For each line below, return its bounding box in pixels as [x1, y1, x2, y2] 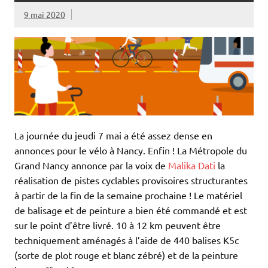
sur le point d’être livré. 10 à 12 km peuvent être [14, 218, 221, 231]
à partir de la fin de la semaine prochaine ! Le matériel [14, 188, 242, 201]
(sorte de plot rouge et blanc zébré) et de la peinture [14, 248, 238, 261]
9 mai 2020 [24, 9, 65, 20]
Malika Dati [168, 159, 215, 171]
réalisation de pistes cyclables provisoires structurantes [14, 173, 248, 186]
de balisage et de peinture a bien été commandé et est [14, 203, 247, 216]
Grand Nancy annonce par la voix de [14, 159, 168, 171]
